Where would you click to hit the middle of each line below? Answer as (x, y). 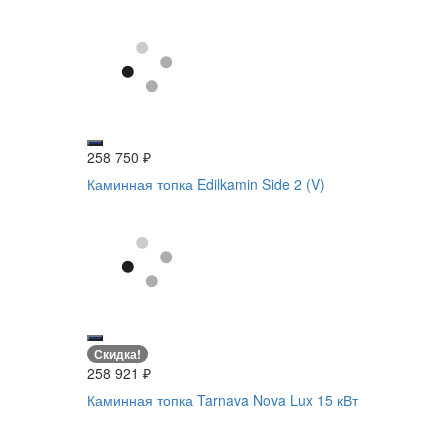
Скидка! (117, 354)
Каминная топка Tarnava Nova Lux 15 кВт (222, 400)
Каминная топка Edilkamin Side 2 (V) (206, 183)
